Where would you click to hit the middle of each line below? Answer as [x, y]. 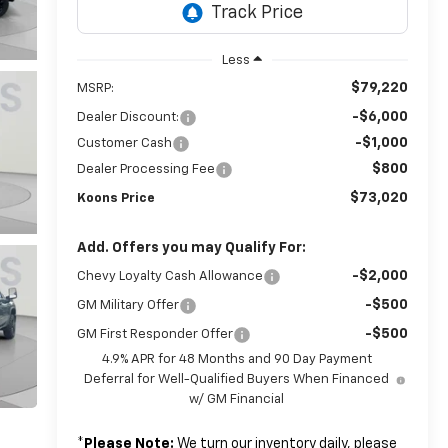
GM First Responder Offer [154, 334]
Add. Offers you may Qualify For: [191, 247]
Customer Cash [124, 143]
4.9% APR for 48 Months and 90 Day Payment [236, 359]
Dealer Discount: [127, 117]
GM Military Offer [127, 305]
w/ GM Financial [237, 399]
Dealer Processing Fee [145, 169]
